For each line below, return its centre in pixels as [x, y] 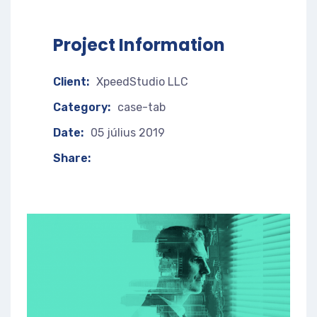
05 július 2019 [128, 133]
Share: [72, 158]
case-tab [142, 107]
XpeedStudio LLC [142, 82]
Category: [82, 107]
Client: [71, 82]
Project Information [139, 45]
